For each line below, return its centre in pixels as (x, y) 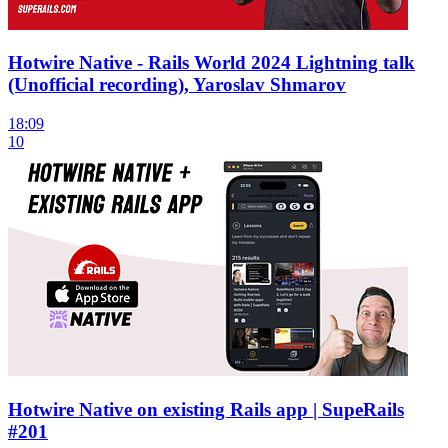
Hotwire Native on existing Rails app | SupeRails (206, 409)
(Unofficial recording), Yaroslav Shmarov (177, 85)
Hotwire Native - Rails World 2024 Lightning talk (211, 63)
